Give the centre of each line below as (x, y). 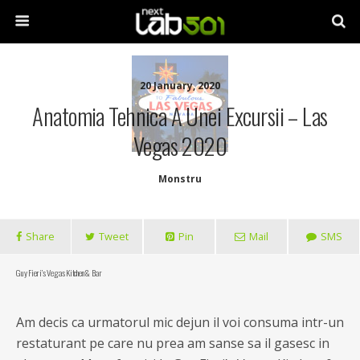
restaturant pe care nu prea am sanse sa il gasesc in (173, 343)
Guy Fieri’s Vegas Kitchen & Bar (59, 272)
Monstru (180, 179)
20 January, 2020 (180, 86)
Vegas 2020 (180, 145)
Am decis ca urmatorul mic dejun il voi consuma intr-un (180, 322)
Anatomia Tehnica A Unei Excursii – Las (180, 116)
